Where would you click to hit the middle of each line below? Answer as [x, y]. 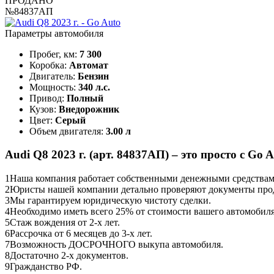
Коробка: [49, 65]
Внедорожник [89, 109]
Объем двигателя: [68, 131]
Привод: [48, 98]
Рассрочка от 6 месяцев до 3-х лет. [81, 234]
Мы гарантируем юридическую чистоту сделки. [110, 201]
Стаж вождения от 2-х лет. [65, 223]
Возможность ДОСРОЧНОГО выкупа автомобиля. [117, 245]
